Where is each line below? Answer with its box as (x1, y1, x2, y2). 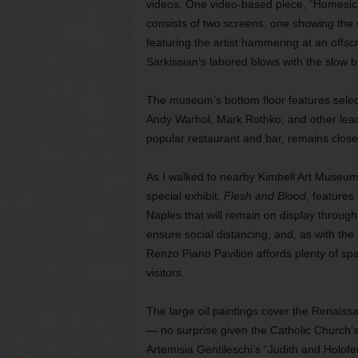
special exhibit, (145, 189, 224, 202)
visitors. (145, 266, 185, 279)
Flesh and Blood (223, 189, 306, 202)
